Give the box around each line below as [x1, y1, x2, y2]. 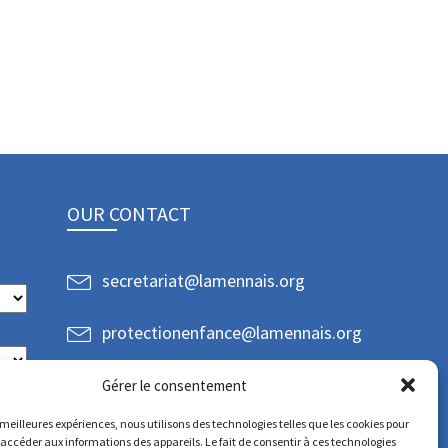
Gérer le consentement [102, 375, 248, 395]
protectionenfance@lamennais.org [102, 320, 362, 344]
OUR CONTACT [67, 201, 191, 226]
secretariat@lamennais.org [102, 268, 305, 292]
